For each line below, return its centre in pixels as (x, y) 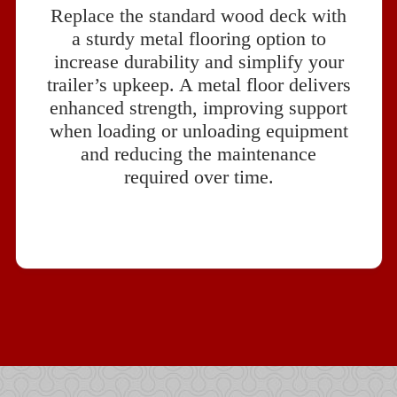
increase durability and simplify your (198, 61)
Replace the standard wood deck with (198, 15)
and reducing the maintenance (198, 153)
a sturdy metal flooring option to (198, 38)
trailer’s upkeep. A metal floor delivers (198, 84)
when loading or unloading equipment (198, 130)
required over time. (198, 176)
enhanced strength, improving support (198, 107)
